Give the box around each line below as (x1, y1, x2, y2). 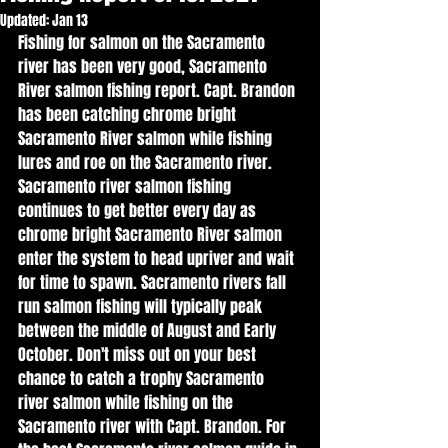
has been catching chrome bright (18, 103, 240, 126)
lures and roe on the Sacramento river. (18, 151, 276, 174)
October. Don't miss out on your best (18, 343, 260, 366)
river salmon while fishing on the (18, 391, 237, 414)
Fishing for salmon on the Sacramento (18, 31, 269, 54)
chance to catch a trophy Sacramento (18, 367, 268, 390)
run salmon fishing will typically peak (18, 295, 266, 318)
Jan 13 (52, 10, 88, 31)
